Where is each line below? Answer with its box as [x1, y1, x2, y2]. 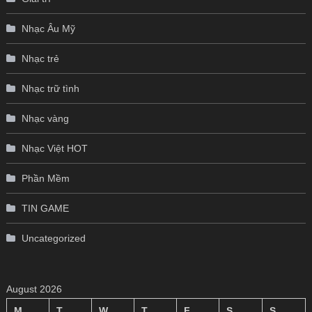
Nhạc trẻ [21, 53, 59, 65]
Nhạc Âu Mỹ [21, 23, 75, 35]
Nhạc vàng [21, 113, 69, 125]
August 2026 [6, 283, 62, 295]
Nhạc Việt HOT [21, 143, 88, 155]
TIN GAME [21, 203, 69, 214]
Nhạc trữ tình [21, 83, 79, 95]
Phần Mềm [21, 173, 70, 185]
